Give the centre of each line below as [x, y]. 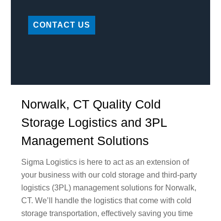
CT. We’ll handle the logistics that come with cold [106, 201]
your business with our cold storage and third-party [109, 175]
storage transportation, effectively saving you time [107, 214]
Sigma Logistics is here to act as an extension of [105, 162]
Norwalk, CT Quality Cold [91, 104]
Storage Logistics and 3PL [94, 122]
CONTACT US [62, 25]
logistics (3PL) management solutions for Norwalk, [109, 188]
